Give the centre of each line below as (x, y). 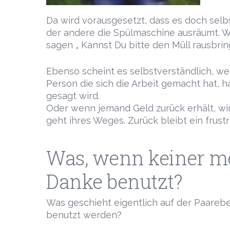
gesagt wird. (73, 96)
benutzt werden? (84, 215)
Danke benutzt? (114, 181)
